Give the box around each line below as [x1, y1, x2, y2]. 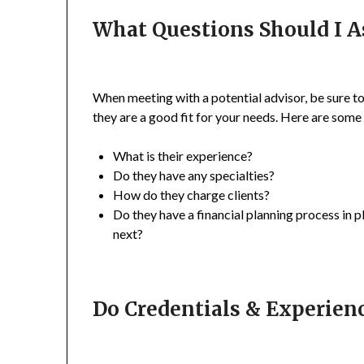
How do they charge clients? [113, 187, 271, 203]
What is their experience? [113, 148, 253, 164]
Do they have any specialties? [113, 167, 275, 184]
